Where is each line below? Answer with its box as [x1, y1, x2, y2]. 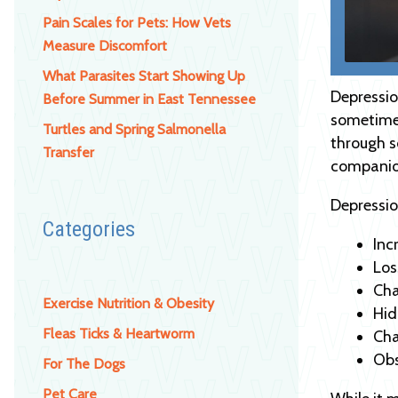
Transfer [43, 143, 94, 161]
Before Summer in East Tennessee [43, 90, 256, 107]
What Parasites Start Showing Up [43, 67, 245, 84]
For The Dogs [43, 354, 125, 372]
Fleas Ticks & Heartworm [43, 324, 195, 342]
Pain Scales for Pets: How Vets [43, 13, 231, 31]
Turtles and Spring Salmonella [43, 120, 226, 138]
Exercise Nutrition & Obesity [43, 294, 214, 312]
